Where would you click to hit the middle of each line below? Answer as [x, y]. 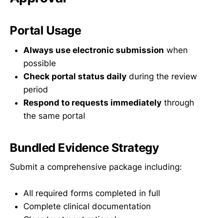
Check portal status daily [75, 76]
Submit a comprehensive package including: [96, 167]
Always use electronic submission [94, 50]
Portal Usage [45, 30]
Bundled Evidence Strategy [84, 147]
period [36, 89]
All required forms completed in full [92, 193]
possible [40, 63]
